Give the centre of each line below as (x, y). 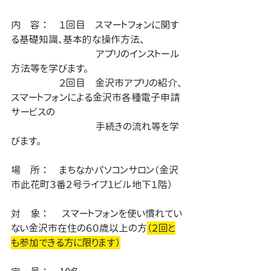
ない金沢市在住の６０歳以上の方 (79, 228)
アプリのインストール (35, 54)
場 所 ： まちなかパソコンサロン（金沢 (30, 170)
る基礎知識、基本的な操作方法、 (78, 39)
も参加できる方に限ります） (66, 243)
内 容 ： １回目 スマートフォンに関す (29, 25)
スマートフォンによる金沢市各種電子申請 (95, 97)
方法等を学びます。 (50, 68)
